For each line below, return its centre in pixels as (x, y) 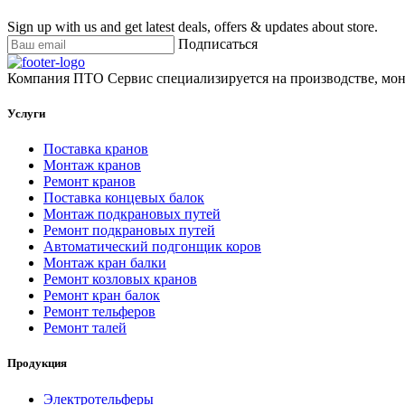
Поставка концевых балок (124, 198)
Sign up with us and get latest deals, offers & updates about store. (193, 26)
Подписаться (218, 43)
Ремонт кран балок (102, 296)
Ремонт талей (85, 328)
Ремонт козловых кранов (120, 279)
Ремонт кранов (89, 182)
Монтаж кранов (92, 165)
